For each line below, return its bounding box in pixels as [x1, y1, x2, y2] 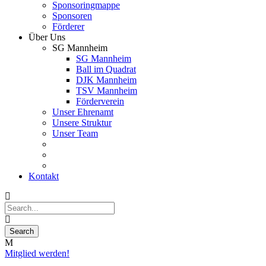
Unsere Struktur [52, 118, 112, 128]
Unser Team [52, 128, 98, 138]
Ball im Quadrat [76, 64, 136, 74]
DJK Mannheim [76, 75, 137, 85]
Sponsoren [52, 11, 92, 21]
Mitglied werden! [5, 248, 69, 258]
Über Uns [28, 32, 65, 42]
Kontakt [28, 171, 59, 181]
